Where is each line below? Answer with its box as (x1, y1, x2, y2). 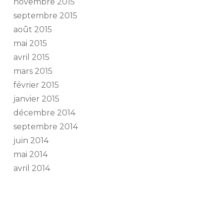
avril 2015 (13, 53, 50, 62)
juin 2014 (13, 136, 49, 146)
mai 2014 (13, 150, 48, 160)
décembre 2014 (13, 108, 75, 118)
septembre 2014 (13, 122, 78, 132)
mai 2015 (13, 39, 47, 49)
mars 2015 (13, 66, 53, 76)
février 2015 (13, 80, 59, 90)
